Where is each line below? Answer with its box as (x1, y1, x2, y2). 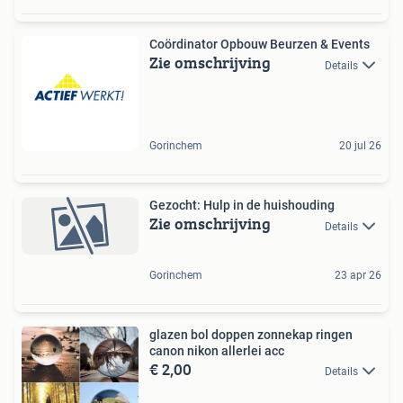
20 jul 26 (339, 139, 381, 153)
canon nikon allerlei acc (149, 343, 284, 358)
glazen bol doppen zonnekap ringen (149, 327, 353, 342)
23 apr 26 (335, 268, 381, 282)
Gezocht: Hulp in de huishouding (149, 198, 335, 213)
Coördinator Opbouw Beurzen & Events (149, 37, 370, 52)
